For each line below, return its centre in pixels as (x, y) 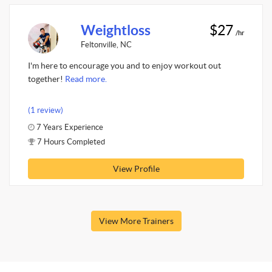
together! (46, 79)
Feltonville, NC (106, 44)
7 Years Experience (69, 127)
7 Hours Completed (70, 141)
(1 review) (46, 110)
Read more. (86, 79)
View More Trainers (136, 221)
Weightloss (115, 30)
